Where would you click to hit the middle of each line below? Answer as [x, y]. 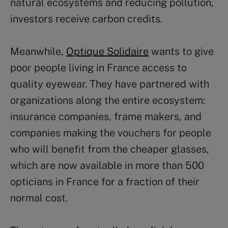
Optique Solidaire [107, 51]
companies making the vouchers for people [111, 133]
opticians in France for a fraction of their [105, 181]
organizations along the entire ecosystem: [108, 100]
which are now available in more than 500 [107, 165]
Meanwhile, [38, 51]
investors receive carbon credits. [86, 19]
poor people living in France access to [98, 67]
